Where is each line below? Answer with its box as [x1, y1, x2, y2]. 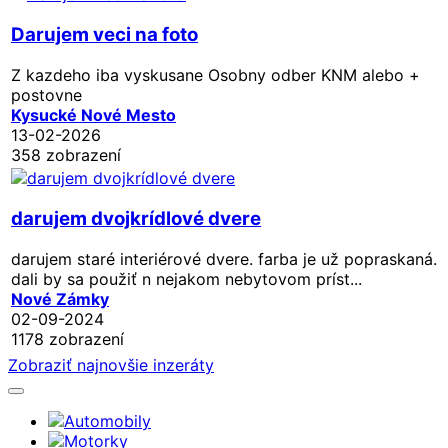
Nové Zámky [11, 288, 109, 309]
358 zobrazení [11, 144, 121, 165]
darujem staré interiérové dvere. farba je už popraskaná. [11, 248, 437, 269]
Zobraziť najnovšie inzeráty [8, 355, 214, 376]
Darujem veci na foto [11, 22, 198, 46]
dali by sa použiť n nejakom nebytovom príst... [11, 268, 362, 289]
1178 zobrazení [11, 328, 124, 349]
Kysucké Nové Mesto [11, 104, 176, 125]
